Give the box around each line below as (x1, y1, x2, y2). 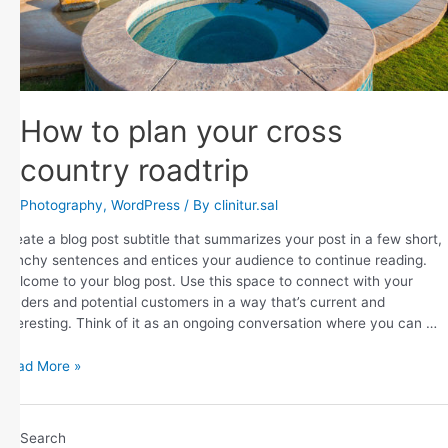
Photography (20, 197, 103, 213)
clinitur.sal (214, 197, 278, 213)
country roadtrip (20, 152, 249, 188)
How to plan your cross (20, 113, 343, 149)
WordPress (111, 197, 180, 213)
